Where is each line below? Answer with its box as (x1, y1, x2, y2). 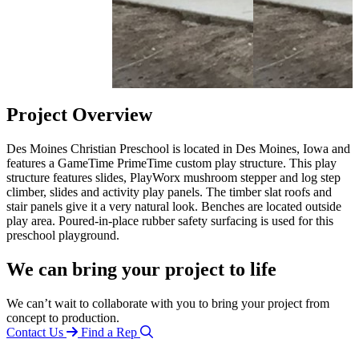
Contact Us (6, 325, 63, 340)
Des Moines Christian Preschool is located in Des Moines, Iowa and (6, 142, 350, 156)
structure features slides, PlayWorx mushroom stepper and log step (6, 171, 341, 185)
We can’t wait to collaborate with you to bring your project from (6, 296, 329, 311)
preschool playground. (6, 228, 119, 243)
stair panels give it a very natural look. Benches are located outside (6, 200, 341, 214)
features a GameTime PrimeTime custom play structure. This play (6, 156, 337, 171)
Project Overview (6, 104, 152, 126)
